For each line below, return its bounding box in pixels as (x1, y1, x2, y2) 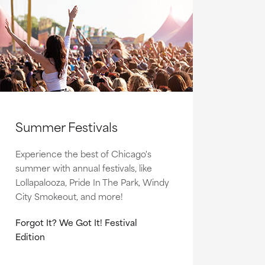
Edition (15, 229, 45, 243)
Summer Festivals (15, 116, 118, 136)
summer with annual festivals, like (15, 160, 152, 174)
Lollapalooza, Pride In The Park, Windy (15, 174, 169, 189)
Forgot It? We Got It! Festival (15, 215, 137, 229)
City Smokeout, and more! (15, 189, 123, 203)
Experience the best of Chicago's (15, 146, 151, 160)
